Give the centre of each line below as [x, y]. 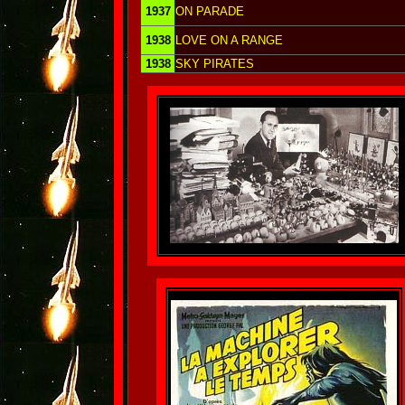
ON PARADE [210, 11]
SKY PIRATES [215, 64]
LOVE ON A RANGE [229, 40]
